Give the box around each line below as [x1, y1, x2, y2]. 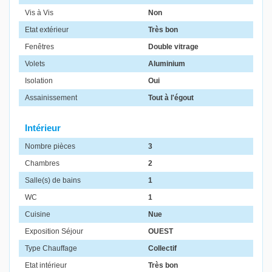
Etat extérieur [25, 25, 69, 35]
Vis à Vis [25, 8, 53, 18]
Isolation [25, 76, 53, 86]
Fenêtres [25, 42, 54, 52]
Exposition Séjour [25, 227, 83, 236]
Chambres [25, 159, 59, 168]
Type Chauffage [25, 244, 77, 253]
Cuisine [25, 210, 50, 219]
